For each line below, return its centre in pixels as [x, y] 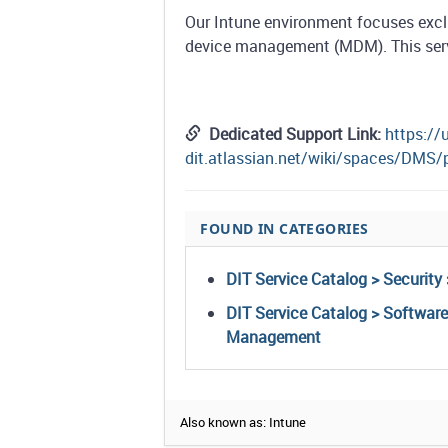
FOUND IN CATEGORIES [284, 228]
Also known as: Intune [243, 422]
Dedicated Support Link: [297, 133]
